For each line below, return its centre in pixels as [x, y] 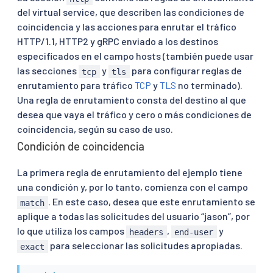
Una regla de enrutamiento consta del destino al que [132, 100]
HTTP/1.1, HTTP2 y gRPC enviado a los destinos [118, 41]
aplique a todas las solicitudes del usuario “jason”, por [133, 216]
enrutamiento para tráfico [76, 85]
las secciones [48, 71]
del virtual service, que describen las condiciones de [131, 12]
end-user [194, 232]
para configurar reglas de [186, 71]
